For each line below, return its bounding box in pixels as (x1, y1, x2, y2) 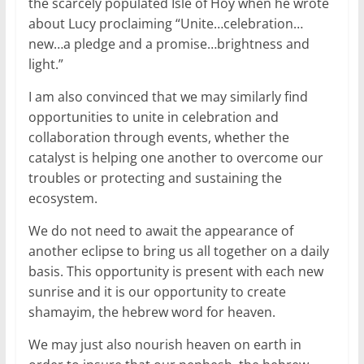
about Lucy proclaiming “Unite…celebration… (28, 15, 303, 33)
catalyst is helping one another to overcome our (28, 149, 323, 167)
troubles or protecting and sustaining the (28, 169, 282, 188)
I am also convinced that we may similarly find (28, 88, 308, 106)
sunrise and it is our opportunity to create (28, 283, 286, 301)
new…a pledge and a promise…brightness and (28, 35, 310, 54)
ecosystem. (28, 189, 97, 208)
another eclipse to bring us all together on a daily (28, 242, 329, 261)
